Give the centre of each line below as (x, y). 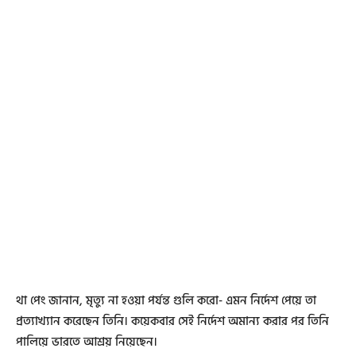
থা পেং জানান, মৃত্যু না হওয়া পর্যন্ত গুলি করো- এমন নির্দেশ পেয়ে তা (166, 300)
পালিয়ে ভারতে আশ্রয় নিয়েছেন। (87, 342)
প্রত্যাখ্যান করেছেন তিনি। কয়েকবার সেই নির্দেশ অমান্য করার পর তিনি (172, 321)
